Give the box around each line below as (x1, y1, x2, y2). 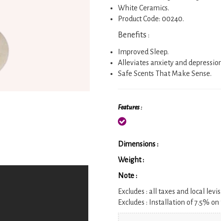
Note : (118, 172, 137, 180)
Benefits (118, 31, 148, 40)
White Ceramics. (118, 4, 169, 12)
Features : (118, 104, 142, 111)
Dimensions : (118, 140, 158, 148)
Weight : (118, 156, 144, 164)
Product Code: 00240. (118, 15, 184, 23)
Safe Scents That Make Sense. (118, 70, 212, 78)
